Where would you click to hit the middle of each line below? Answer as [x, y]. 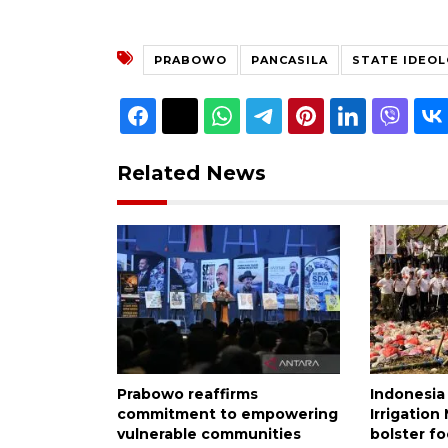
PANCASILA [289, 59]
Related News [191, 172]
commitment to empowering [227, 413]
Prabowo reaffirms [187, 393]
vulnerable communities [209, 433]
